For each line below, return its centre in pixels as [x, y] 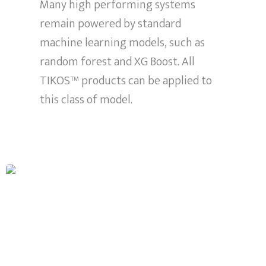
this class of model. [86, 99]
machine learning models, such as [123, 42]
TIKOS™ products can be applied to [126, 80]
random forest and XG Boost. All [118, 61]
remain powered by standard [111, 23]
